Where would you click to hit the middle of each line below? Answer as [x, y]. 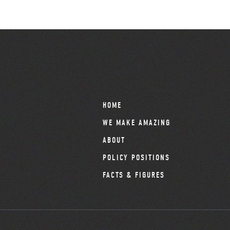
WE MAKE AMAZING [136, 123]
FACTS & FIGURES [133, 175]
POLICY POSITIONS [136, 158]
